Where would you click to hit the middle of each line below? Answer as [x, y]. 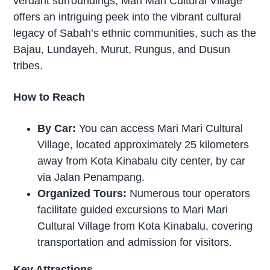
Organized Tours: [82, 193]
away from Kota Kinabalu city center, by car [142, 161]
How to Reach [49, 97]
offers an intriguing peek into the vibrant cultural [127, 17]
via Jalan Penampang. [91, 177]
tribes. [28, 66]
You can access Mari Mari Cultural [160, 128]
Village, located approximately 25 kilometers [143, 144]
